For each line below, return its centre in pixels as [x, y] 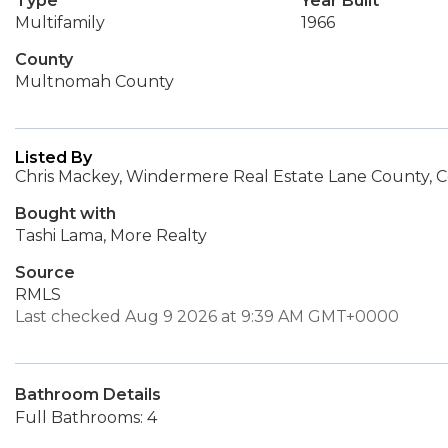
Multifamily [60, 22]
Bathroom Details [88, 394]
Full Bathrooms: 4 [86, 417]
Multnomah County [94, 81]
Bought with [65, 213]
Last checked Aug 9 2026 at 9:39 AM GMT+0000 [207, 316]
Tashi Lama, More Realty [111, 235]
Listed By [53, 157]
